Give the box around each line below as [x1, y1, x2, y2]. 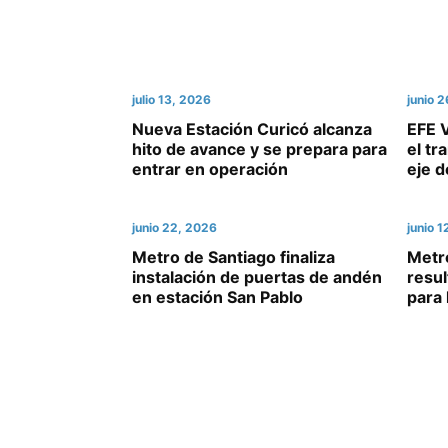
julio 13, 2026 [132, 92, 211, 107]
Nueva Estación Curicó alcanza [132, 119, 372, 139]
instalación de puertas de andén [132, 267, 382, 287]
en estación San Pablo [132, 287, 303, 307]
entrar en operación [132, 159, 288, 179]
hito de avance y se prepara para [132, 139, 387, 159]
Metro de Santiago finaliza [132, 247, 335, 267]
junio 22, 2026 [132, 220, 217, 235]
